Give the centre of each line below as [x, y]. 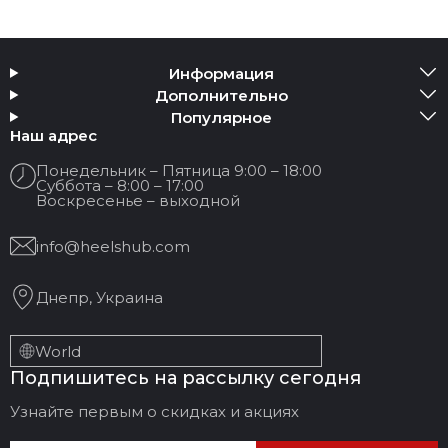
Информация [222, 73]
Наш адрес [53, 135]
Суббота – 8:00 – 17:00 [120, 185]
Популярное [222, 117]
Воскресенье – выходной [138, 200]
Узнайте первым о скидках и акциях [154, 411]
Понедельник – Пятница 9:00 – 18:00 [179, 170]
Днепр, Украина [99, 297]
